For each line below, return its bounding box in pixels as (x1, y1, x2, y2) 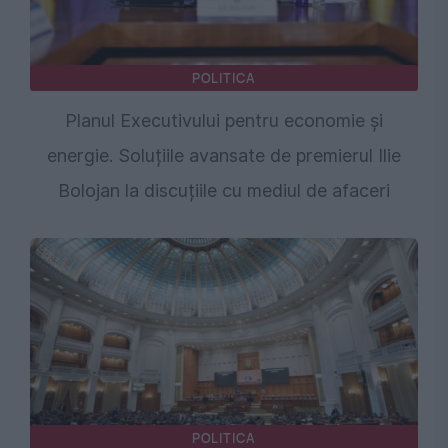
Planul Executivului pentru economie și (65, 109, 383, 131)
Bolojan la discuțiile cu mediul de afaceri (58, 179, 390, 201)
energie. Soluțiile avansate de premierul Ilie (47, 144, 401, 166)
